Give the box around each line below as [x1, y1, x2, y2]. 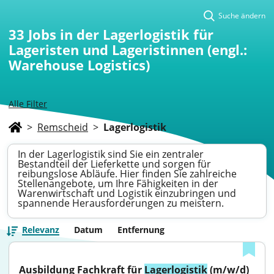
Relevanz [22, 224, 59, 235]
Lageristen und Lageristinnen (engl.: [9, 40, 247, 59]
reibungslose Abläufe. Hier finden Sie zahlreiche [18, 167, 237, 180]
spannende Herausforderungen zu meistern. [18, 196, 224, 210]
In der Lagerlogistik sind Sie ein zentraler [18, 147, 204, 161]
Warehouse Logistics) [9, 56, 150, 74]
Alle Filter [9, 98, 47, 109]
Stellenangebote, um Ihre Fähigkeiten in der [18, 177, 218, 190]
